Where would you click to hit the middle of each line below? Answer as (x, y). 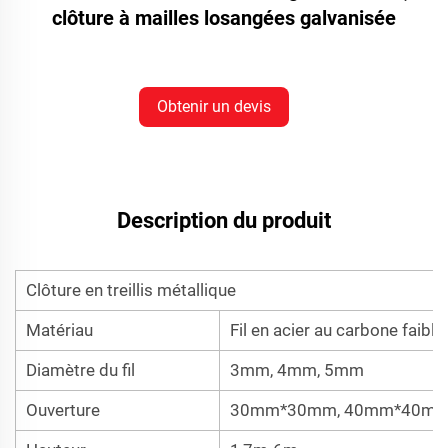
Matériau (59, 329)
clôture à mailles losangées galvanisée (224, 17)
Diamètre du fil (80, 369)
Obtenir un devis (214, 106)
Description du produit (224, 220)
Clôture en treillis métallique (131, 289)
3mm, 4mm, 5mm (297, 369)
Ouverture (63, 409)
